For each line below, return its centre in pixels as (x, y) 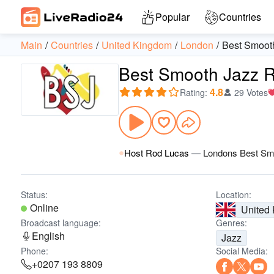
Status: (34, 194)
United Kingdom (137, 45)
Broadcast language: (61, 223)
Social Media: (242, 251)
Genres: (232, 223)
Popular (172, 17)
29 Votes (251, 92)
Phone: (35, 251)
